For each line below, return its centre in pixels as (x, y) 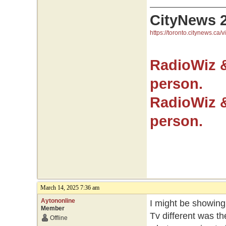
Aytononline (58, 201)
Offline (59, 218)
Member (52, 208)
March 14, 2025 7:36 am (70, 188)
